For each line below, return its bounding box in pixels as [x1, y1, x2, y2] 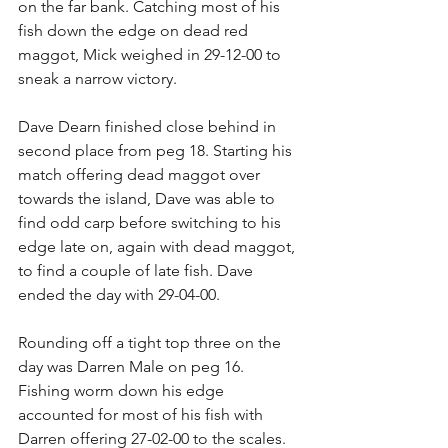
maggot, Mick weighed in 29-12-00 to [18, 45, 285, 64]
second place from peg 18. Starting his [18, 141, 296, 160]
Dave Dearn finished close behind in [18, 117, 280, 136]
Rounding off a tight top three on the [18, 333, 285, 352]
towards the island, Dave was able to [18, 189, 279, 208]
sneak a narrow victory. [18, 69, 177, 88]
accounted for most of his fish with [18, 405, 267, 424]
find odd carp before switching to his [18, 213, 285, 232]
